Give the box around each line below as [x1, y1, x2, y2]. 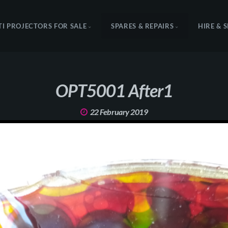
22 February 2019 [90, 107, 148, 117]
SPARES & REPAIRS [111, 22, 174, 30]
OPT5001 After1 [55, 80, 173, 101]
